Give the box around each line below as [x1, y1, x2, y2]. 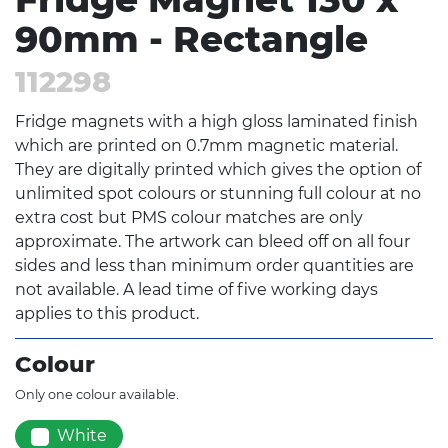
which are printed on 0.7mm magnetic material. [15, 136, 398, 156]
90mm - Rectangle [15, 17, 368, 62]
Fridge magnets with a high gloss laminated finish [15, 112, 418, 132]
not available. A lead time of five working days [15, 280, 378, 300]
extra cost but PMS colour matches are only [15, 208, 363, 228]
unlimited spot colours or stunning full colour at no [15, 184, 421, 204]
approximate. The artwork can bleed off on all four [15, 232, 410, 252]
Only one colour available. [15, 387, 179, 403]
